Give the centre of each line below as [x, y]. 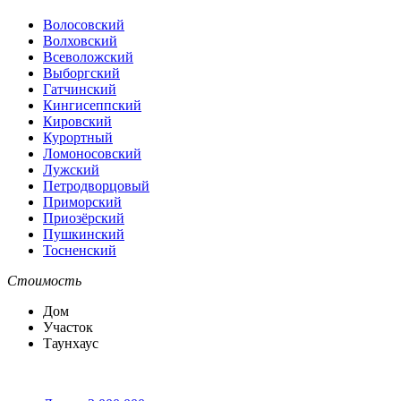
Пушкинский [84, 234]
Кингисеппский [92, 105]
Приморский [82, 201]
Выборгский [81, 73]
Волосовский [84, 24]
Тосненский [80, 250]
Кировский [77, 121]
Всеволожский [88, 56]
